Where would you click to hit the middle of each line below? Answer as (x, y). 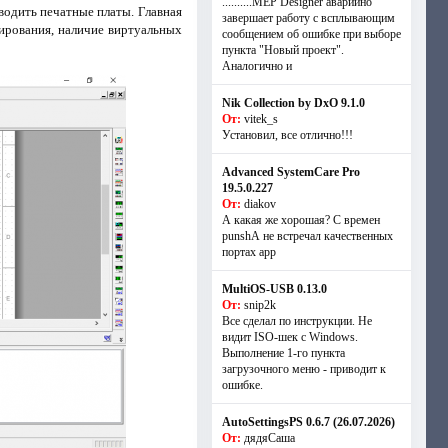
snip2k (259, 305)
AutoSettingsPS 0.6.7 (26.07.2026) (308, 422)
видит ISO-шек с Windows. (289, 337)
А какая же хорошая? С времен (300, 220)
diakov (259, 204)
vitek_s (260, 119)
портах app (248, 252)
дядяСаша (269, 438)
